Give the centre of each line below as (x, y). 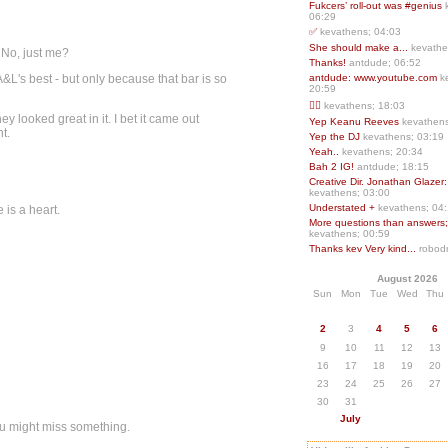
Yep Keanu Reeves (355, 121)
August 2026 (407, 278)
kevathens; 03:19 (403, 136)
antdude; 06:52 (385, 62)
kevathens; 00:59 (349, 233)
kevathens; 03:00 (349, 192)
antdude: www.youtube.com (374, 77)
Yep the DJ (336, 136)
